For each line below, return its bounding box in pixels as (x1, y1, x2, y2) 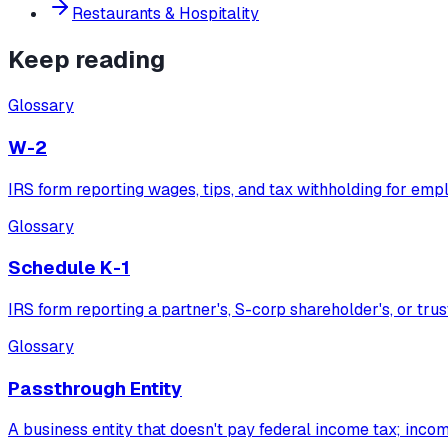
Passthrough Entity (8, 375, 182, 401)
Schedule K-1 (8, 255, 130, 281)
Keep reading (8, 44, 165, 76)
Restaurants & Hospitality (72, 3, 259, 25)
